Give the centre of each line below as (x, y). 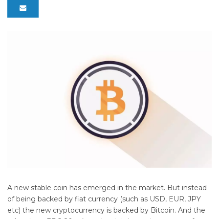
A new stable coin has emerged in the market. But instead (107, 187)
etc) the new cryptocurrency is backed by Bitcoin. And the (106, 210)
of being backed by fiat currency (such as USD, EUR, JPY (104, 199)
